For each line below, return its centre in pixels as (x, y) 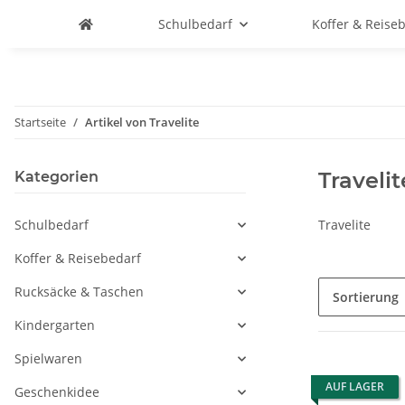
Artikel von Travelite (142, 122)
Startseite (40, 122)
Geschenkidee (57, 392)
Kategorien (57, 177)
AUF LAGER (355, 386)
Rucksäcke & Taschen (79, 292)
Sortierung (366, 297)
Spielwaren (48, 358)
